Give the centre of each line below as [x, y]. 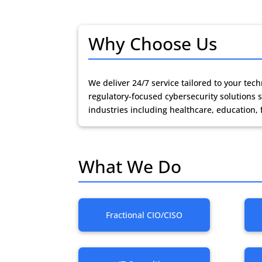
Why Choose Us [153, 43]
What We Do [130, 166]
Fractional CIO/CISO [144, 215]
